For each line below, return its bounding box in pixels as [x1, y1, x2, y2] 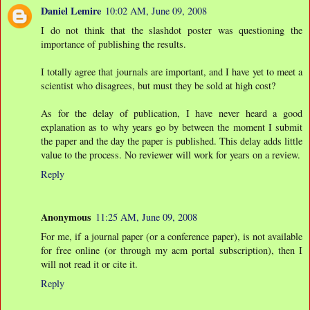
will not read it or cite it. [41, 257, 138, 271]
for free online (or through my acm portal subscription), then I [41, 243, 302, 257]
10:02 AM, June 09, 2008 [105, 3, 207, 17]
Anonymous [41, 209, 91, 224]
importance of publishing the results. [41, 37, 186, 51]
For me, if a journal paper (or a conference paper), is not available [41, 229, 302, 243]
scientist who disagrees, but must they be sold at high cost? [41, 78, 275, 92]
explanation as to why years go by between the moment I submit [41, 120, 302, 134]
